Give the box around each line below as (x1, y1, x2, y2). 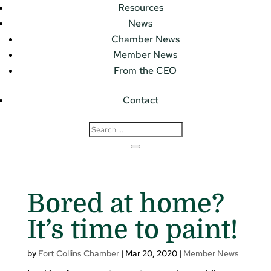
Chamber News (111, 33, 180, 46)
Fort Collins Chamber (38, 247, 119, 259)
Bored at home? (27, 188, 224, 218)
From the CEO (114, 64, 177, 77)
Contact (122, 94, 158, 107)
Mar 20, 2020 (125, 247, 177, 259)
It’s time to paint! (27, 214, 238, 244)
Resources (117, 1, 163, 15)
